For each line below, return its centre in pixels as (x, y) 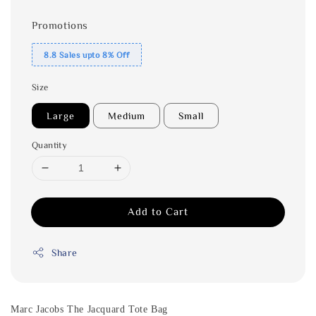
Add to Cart (158, 211)
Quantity (50, 145)
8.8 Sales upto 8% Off (87, 54)
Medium (127, 115)
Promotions (60, 25)
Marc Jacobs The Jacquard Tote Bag (91, 309)
